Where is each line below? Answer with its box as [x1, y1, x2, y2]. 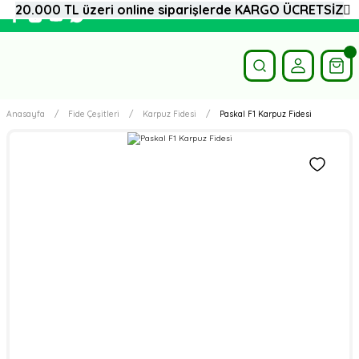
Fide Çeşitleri [68, 109, 119, 119]
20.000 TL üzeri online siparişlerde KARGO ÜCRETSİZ [15, 2, 344, 18]
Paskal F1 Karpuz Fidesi [220, 109, 312, 119]
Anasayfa [6, 109, 45, 119]
